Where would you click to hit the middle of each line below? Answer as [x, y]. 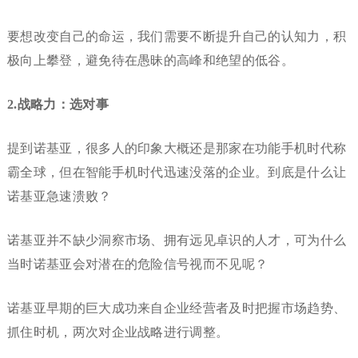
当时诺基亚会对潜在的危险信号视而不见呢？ [137, 265]
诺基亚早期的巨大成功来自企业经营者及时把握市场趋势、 [177, 308]
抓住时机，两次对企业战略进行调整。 [118, 332]
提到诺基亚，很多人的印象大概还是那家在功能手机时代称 [177, 149]
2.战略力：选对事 [58, 105]
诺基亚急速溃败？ [59, 197]
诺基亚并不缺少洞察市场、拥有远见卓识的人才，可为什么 [177, 241]
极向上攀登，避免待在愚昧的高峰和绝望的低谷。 [150, 61]
